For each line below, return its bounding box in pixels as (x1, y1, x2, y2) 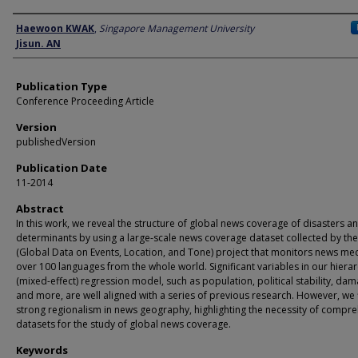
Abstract (16, 201, 64, 216)
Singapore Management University (99, 22, 254, 35)
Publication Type (16, 79, 107, 93)
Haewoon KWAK (16, 22, 94, 35)
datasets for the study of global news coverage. (16, 317, 231, 331)
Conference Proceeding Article (16, 94, 154, 108)
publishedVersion (16, 135, 96, 149)
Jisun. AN (16, 37, 61, 50)
